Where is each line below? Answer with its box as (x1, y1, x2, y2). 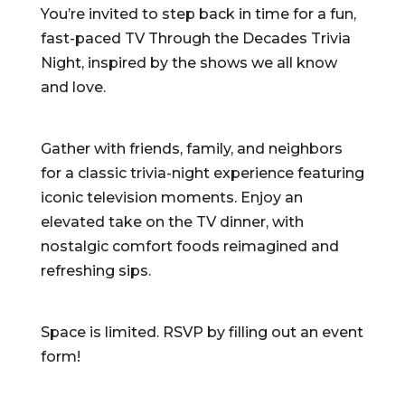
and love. (40, 79, 106, 96)
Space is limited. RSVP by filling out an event (40, 324, 363, 341)
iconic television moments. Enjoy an (40, 189, 303, 206)
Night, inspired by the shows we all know (40, 54, 337, 71)
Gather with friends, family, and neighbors (40, 140, 343, 157)
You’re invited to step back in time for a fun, (40, 5, 356, 23)
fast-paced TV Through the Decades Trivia (40, 30, 351, 47)
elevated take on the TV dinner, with (40, 213, 304, 231)
